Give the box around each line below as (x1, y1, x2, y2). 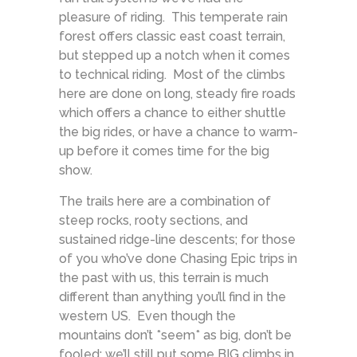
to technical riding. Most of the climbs (59, 66, 285, 82)
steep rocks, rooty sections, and (59, 212, 248, 228)
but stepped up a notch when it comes (59, 47, 290, 63)
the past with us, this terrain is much (59, 269, 269, 285)
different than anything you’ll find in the (59, 288, 286, 304)
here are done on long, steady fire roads (59, 85, 296, 101)
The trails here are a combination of (59, 193, 271, 209)
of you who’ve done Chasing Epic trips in (59, 250, 297, 266)
